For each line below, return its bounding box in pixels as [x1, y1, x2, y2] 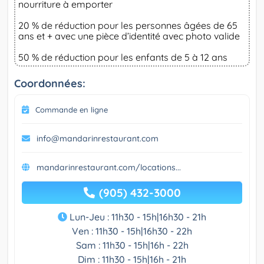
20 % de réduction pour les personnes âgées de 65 [18, 19, 237, 32]
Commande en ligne [35, 105, 108, 115]
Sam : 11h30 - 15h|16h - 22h [75, 239, 189, 252]
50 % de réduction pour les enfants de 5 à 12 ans [18, 51, 227, 64]
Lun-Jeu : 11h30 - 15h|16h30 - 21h [67, 211, 206, 223]
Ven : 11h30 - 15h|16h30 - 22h [72, 225, 192, 237]
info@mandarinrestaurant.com [37, 133, 159, 144]
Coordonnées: [14, 77, 85, 91]
